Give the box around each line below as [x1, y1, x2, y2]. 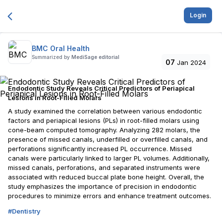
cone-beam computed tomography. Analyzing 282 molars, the [8, 126, 200, 134]
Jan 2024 [177, 58, 206, 66]
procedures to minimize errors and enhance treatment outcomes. [8, 192, 211, 200]
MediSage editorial [71, 54, 119, 60]
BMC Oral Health [32, 44, 90, 53]
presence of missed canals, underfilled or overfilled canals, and [8, 135, 208, 143]
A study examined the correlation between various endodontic [8, 107, 202, 115]
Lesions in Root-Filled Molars [8, 94, 102, 102]
